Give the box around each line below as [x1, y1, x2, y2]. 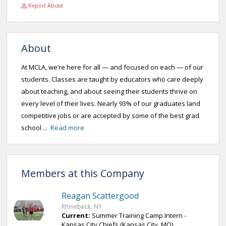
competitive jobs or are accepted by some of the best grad [21, 111, 199, 120]
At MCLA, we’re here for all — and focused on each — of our [21, 63, 203, 72]
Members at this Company [21, 166, 144, 180]
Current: [62, 211, 92, 220]
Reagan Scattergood [62, 190, 139, 201]
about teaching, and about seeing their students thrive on [21, 87, 197, 96]
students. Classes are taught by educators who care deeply [21, 75, 203, 84]
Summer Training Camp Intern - [92, 211, 186, 220]
